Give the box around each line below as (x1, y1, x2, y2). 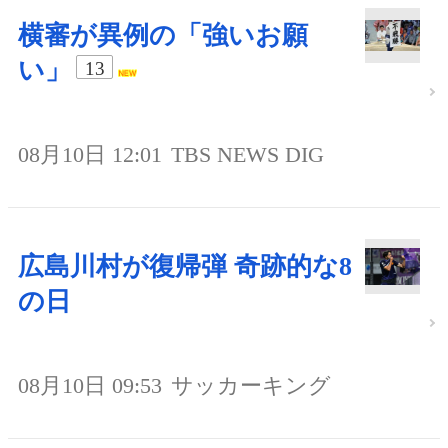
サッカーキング (171, 372, 331, 398)
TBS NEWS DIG (171, 141, 324, 167)
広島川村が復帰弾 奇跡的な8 (18, 251, 352, 281)
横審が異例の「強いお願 (18, 20, 308, 50)
